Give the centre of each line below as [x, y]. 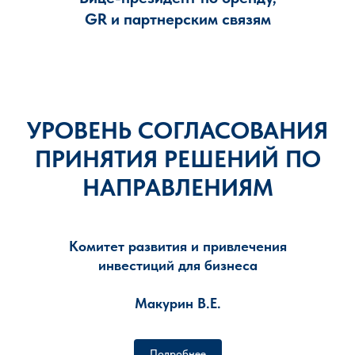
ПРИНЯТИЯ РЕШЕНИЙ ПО [177, 158]
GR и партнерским [151, 19]
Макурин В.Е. [177, 303]
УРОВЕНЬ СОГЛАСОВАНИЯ [177, 130]
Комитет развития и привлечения [177, 246]
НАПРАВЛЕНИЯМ [177, 187]
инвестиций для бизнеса [177, 265]
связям [246, 19]
